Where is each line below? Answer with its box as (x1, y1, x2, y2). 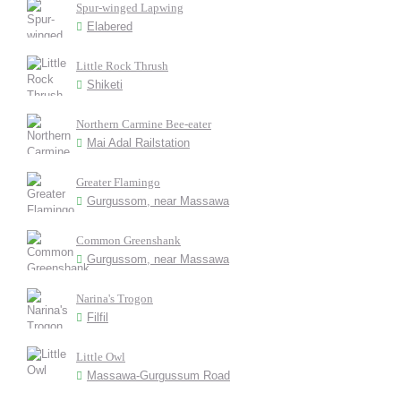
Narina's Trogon (76, 291, 153, 305)
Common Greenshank (76, 233, 181, 247)
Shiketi (87, 77, 123, 91)
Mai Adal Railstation (87, 135, 190, 149)
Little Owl (76, 349, 125, 363)
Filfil (87, 310, 108, 324)
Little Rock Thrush (76, 58, 168, 73)
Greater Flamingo (76, 175, 160, 189)
